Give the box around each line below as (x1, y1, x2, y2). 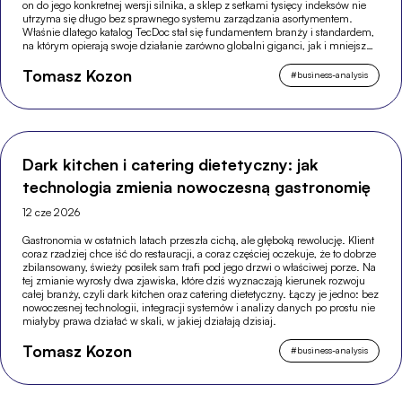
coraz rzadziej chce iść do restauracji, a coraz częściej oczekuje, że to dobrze (22, 246, 377, 260)
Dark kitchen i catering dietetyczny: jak (22, 153, 319, 174)
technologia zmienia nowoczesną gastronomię (22, 176, 371, 197)
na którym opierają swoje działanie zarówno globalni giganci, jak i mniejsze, (22, 38, 375, 52)
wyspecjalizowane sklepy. (22, 51, 143, 66)
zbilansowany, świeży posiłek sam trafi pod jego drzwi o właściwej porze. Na (22, 259, 377, 274)
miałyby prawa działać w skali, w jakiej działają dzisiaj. (22, 313, 277, 328)
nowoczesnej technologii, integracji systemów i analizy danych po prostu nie (22, 300, 376, 314)
